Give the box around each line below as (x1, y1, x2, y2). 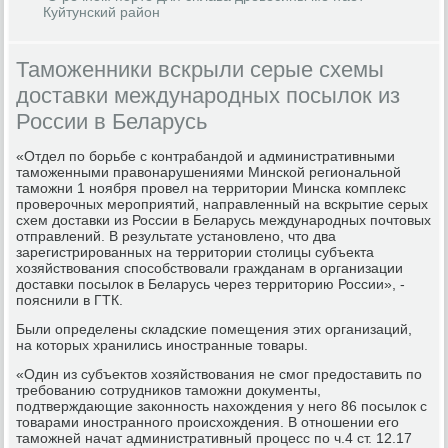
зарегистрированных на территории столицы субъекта (16, 243, 375, 260)
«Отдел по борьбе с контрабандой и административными (16, 147, 396, 164)
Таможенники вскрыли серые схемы (16, 56, 385, 82)
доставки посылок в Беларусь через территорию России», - (16, 275, 406, 292)
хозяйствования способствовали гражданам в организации (16, 259, 404, 276)
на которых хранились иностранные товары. (16, 336, 309, 353)
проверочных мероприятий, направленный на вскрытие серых (16, 195, 429, 212)
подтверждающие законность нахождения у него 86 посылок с (16, 397, 428, 414)
